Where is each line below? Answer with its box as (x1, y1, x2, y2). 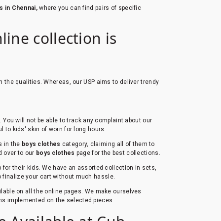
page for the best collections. (74, 149, 160, 156)
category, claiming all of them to (60, 140, 155, 147)
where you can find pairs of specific (39, 4, 142, 11)
